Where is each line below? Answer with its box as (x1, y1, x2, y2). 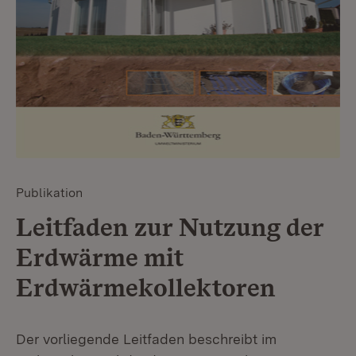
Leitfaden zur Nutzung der (16, 211, 323, 242)
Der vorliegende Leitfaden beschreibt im (16, 330, 277, 347)
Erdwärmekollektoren (16, 271, 275, 303)
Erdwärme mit (16, 241, 184, 273)
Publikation (16, 184, 83, 200)
